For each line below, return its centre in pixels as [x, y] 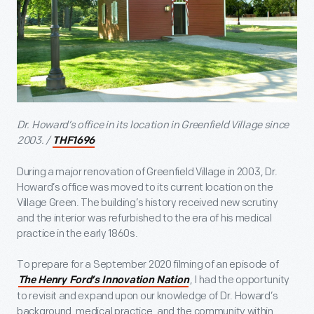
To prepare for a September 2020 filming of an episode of [148, 264]
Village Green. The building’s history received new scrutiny [148, 203]
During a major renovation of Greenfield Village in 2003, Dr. [148, 172]
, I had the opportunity [239, 280]
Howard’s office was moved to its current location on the [145, 187]
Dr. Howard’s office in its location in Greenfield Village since [153, 125]
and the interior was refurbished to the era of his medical [144, 218]
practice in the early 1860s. [77, 233]
